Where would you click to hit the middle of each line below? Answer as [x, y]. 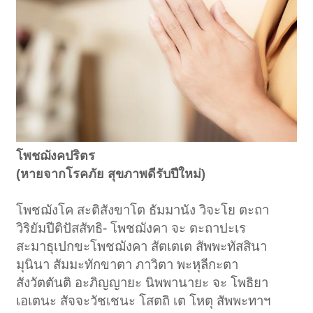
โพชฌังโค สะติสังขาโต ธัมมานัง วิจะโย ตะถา [143, 210]
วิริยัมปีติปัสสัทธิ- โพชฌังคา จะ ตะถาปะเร [131, 228]
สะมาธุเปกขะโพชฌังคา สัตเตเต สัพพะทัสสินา [142, 246]
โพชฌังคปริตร [56, 155]
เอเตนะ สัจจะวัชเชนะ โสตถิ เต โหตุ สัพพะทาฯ [144, 300]
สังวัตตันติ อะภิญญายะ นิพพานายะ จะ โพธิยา [143, 282]
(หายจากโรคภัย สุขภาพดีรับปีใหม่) [111, 174]
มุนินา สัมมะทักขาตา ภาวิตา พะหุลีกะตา [128, 264]
